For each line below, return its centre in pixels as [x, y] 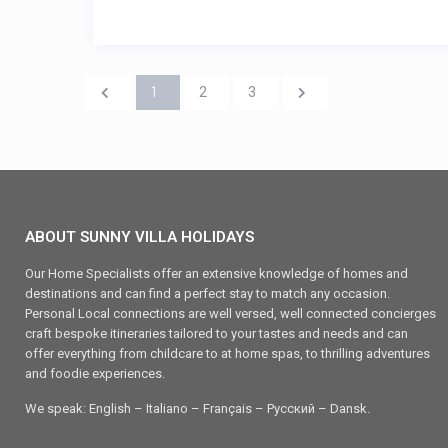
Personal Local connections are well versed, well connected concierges [230, 314]
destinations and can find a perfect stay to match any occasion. [207, 294]
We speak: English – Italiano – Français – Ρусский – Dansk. [197, 409]
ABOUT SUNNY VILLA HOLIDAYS [139, 237]
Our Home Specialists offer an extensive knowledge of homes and [216, 274]
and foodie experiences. [95, 374]
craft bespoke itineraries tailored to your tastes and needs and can [216, 334]
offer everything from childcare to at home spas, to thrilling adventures [227, 354]
